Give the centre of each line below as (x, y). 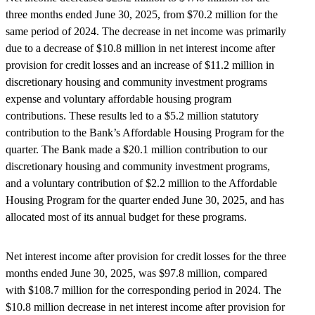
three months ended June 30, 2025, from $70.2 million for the (142, 15)
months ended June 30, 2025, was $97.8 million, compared (136, 274)
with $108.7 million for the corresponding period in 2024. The (143, 290)
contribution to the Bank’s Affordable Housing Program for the (145, 133)
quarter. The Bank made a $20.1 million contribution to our (136, 150)
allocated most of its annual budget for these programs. (126, 217)
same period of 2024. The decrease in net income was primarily (146, 32)
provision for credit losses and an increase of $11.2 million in (140, 65)
